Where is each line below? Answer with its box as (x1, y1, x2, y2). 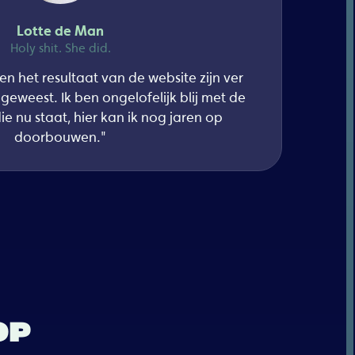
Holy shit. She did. (10, 40, 111, 55)
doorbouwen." (14, 128, 106, 145)
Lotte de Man (17, 25, 104, 39)
